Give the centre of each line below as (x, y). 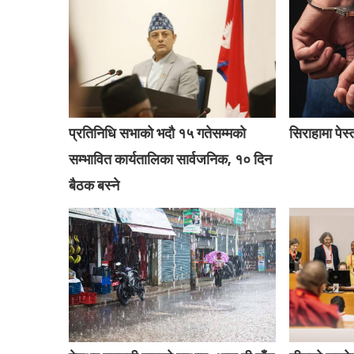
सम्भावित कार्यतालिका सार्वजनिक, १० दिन (171, 159)
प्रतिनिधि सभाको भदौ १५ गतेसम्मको (158, 133)
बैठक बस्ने (94, 185)
